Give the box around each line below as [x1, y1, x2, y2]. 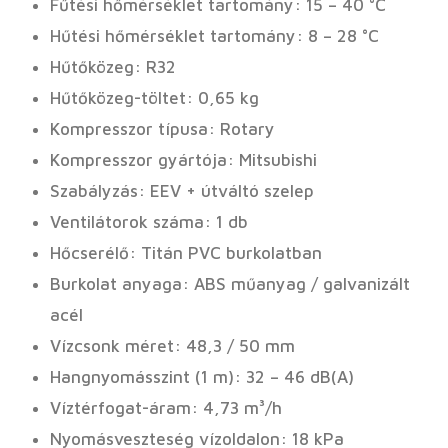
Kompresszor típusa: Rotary [50, 119, 275, 140]
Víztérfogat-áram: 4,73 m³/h [50, 398, 282, 419]
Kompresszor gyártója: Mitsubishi [50, 150, 317, 171]
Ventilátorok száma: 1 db [50, 212, 248, 233]
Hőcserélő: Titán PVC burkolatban [50, 243, 322, 264]
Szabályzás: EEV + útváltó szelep [50, 181, 314, 202]
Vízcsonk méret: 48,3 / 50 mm [50, 336, 295, 357]
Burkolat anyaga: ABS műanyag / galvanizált [50, 274, 410, 295]
